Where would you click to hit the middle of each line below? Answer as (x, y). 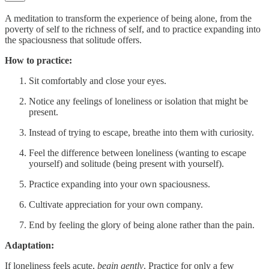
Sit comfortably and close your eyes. (98, 80)
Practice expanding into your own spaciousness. (119, 184)
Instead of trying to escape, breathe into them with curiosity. (141, 132)
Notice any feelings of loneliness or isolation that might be (138, 101)
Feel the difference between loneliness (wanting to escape (138, 153)
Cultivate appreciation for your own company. (116, 204)
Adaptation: (29, 245)
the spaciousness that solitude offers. (73, 40)
